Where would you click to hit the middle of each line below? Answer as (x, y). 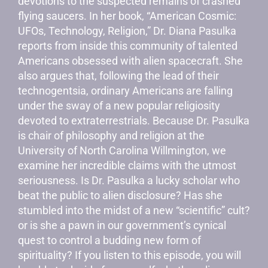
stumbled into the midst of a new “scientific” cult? (134, 210)
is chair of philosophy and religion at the (111, 135)
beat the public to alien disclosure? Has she (120, 195)
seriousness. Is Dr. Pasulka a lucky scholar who (129, 180)
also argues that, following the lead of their (118, 76)
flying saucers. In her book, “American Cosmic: (127, 16)
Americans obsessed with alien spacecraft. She (130, 61)
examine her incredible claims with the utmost (127, 165)
